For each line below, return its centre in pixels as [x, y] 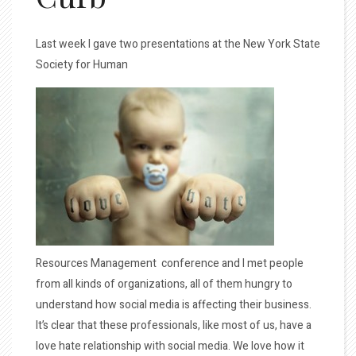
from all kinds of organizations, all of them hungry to [164, 284]
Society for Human [82, 65]
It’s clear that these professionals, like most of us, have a [174, 325]
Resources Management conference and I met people [170, 263]
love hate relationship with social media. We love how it [170, 346]
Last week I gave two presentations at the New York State [178, 44]
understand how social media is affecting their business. [174, 305]
